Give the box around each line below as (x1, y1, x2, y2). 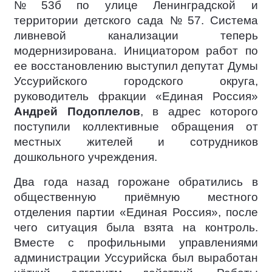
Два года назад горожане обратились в (14, 175, 258, 188)
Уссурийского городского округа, (14, 75, 258, 87)
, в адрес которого (140, 105, 258, 118)
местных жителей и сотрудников (14, 135, 258, 148)
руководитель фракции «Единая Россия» (14, 90, 258, 103)
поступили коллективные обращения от (14, 120, 258, 133)
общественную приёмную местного (14, 191, 258, 203)
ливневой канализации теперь (14, 29, 258, 42)
